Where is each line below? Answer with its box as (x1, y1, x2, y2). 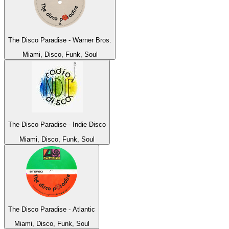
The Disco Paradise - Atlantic (8, 205, 95, 213)
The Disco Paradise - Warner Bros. (8, 36, 111, 44)
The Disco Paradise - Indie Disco (8, 121, 106, 129)
